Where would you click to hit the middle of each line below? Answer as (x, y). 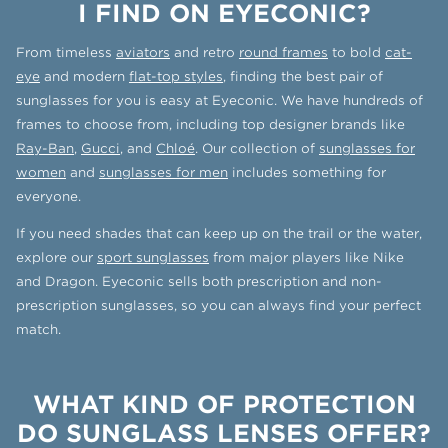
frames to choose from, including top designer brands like (210, 125)
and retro (204, 53)
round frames (283, 53)
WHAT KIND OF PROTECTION (224, 404)
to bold (356, 53)
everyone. (48, 197)
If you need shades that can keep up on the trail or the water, (219, 233)
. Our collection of (257, 149)
